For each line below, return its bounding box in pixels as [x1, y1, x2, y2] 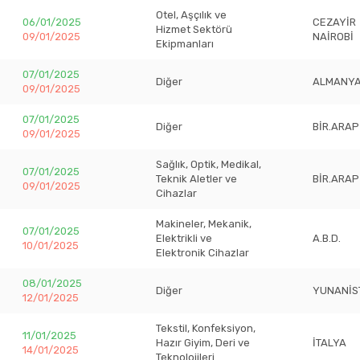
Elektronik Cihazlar [156, 247, 249, 259]
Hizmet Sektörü [156, 23, 232, 35]
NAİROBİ [313, 31, 354, 43]
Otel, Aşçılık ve [156, 9, 227, 21]
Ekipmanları [156, 38, 214, 50]
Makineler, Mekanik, [156, 218, 252, 230]
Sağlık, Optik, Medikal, [156, 158, 261, 170]
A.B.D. [313, 232, 341, 244]
